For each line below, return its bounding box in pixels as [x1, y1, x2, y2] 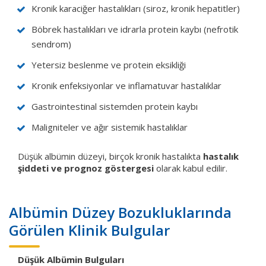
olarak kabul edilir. [154, 161, 227, 174]
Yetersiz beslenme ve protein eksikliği [31, 58, 186, 71]
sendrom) [31, 37, 71, 50]
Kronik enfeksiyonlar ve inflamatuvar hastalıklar [31, 79, 221, 91]
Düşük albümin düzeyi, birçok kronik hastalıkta [18, 150, 203, 162]
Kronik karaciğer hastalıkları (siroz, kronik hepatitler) [31, 2, 240, 14]
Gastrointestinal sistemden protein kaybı [31, 100, 198, 112]
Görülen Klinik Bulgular [9, 220, 170, 240]
